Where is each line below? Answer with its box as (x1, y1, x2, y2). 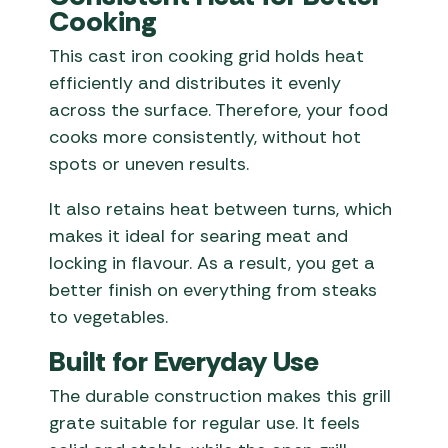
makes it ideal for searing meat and (49, 224, 349, 249)
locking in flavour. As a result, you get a (49, 251, 376, 276)
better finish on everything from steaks (49, 278, 378, 303)
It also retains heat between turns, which (49, 197, 393, 222)
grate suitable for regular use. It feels (49, 411, 361, 436)
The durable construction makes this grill (49, 384, 392, 409)
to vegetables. (49, 305, 169, 330)
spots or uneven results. (49, 152, 250, 177)
